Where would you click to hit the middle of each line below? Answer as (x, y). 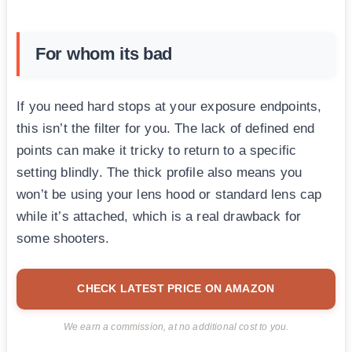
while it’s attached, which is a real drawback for (159, 216)
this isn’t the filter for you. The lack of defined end (166, 128)
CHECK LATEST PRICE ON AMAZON (176, 288)
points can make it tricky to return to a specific (157, 150)
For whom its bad (104, 53)
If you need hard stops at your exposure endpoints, (169, 106)
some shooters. (63, 238)
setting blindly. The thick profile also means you (159, 172)
